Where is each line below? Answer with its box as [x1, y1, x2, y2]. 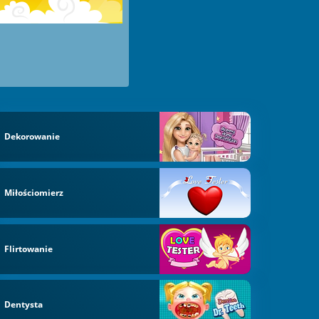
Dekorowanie [4, 130, 61, 143]
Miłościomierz [4, 186, 64, 199]
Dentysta [4, 298, 43, 311]
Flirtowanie [4, 242, 53, 255]
